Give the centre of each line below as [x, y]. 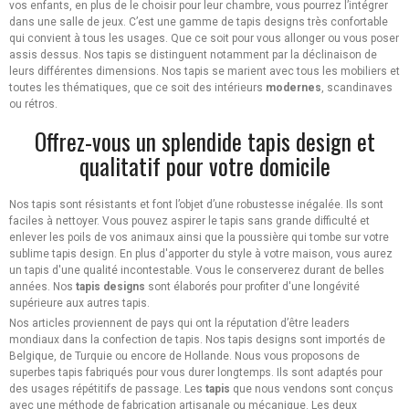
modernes [294, 88]
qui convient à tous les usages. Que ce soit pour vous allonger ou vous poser [204, 39]
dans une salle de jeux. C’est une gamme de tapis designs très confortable [199, 22]
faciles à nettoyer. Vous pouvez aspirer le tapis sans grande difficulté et [189, 221]
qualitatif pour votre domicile [204, 166]
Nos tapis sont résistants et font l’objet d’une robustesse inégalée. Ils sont [196, 205]
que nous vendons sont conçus [312, 389]
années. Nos [42, 287]
